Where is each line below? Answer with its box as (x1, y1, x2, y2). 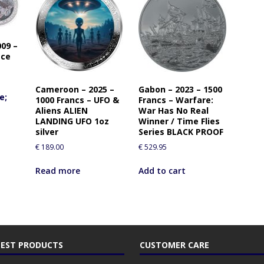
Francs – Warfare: (138, 94, 213, 105)
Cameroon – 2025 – (35, 83, 114, 95)
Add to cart (138, 164, 186, 176)
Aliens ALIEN (35, 104, 88, 116)
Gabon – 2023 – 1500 (138, 83, 222, 95)
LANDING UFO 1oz (35, 115, 109, 127)
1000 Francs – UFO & (35, 94, 119, 105)
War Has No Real (138, 104, 209, 116)
